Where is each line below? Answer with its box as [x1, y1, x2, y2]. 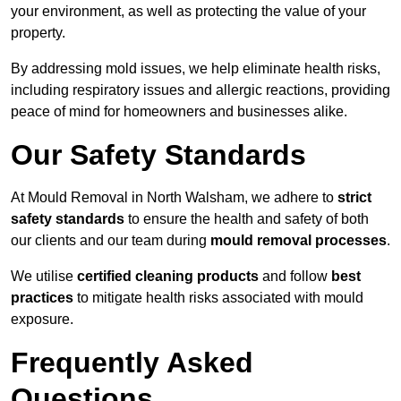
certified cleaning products [77, 269, 259, 285]
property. [11, 25, 65, 41]
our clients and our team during [11, 233, 210, 249]
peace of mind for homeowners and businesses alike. [11, 104, 347, 120]
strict [337, 190, 371, 206]
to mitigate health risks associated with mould [73, 290, 363, 306]
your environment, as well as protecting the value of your [11, 4, 366, 20]
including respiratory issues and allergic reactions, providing [11, 82, 390, 98]
